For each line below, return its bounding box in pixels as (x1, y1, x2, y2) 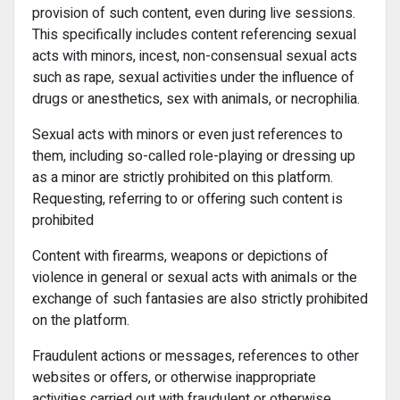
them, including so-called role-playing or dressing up (32, 146, 355, 167)
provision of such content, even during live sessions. (32, 3, 355, 24)
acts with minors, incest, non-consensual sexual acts (32, 46, 357, 67)
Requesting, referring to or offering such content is (32, 188, 343, 210)
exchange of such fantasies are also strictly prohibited (32, 288, 368, 310)
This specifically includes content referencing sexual (32, 24, 356, 46)
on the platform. (32, 310, 129, 331)
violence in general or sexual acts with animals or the (32, 267, 357, 288)
